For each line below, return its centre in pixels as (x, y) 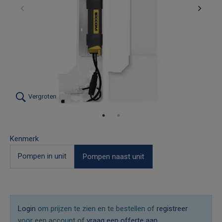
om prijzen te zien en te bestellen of (96, 208)
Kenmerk (24, 139)
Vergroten (42, 97)
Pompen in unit (42, 156)
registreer (172, 208)
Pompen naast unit (113, 156)
